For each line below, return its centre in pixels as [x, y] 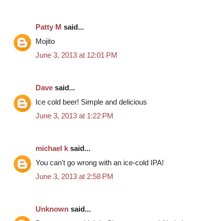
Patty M [49, 27]
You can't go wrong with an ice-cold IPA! [100, 162]
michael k [52, 148]
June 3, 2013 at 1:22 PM [74, 116]
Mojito [45, 41]
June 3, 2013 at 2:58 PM [74, 177]
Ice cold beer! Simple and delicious [91, 102]
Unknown [52, 209]
